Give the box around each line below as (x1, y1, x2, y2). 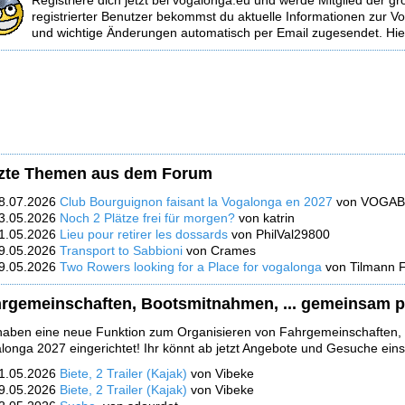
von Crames (183, 243, 256, 258)
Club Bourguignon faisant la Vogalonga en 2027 (60, 194, 333, 209)
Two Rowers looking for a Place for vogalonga (60, 259, 322, 274)
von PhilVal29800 (231, 227, 330, 241)
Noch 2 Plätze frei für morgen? (60, 211, 235, 225)
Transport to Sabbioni (60, 243, 183, 258)
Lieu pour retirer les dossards (60, 227, 231, 241)
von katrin (235, 211, 295, 225)
